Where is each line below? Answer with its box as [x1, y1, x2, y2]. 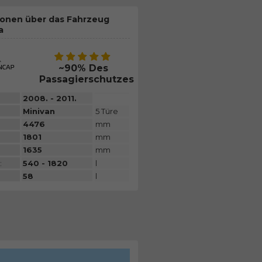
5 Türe [95, 106, 119, 116]
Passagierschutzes [39, 74, 134, 85]
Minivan [22, 106, 55, 116]
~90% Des [58, 63, 109, 74]
